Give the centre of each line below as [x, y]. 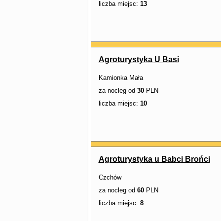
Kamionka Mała [121, 78]
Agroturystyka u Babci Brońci [154, 159]
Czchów [110, 177]
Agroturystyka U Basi [139, 59]
